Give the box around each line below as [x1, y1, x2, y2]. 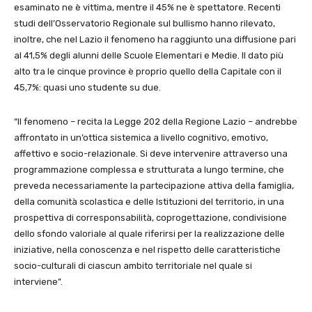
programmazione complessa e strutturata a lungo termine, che [14, 164, 284, 175]
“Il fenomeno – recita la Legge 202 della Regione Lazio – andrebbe [14, 116, 297, 127]
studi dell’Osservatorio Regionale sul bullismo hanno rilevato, [14, 17, 275, 29]
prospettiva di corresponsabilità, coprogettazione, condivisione [14, 212, 287, 223]
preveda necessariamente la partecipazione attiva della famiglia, [14, 180, 294, 191]
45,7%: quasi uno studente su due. [14, 81, 161, 93]
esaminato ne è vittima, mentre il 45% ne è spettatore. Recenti [14, 1, 281, 13]
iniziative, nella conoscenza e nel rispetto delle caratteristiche [14, 244, 281, 255]
